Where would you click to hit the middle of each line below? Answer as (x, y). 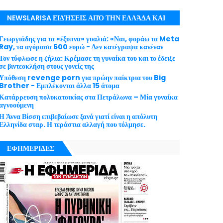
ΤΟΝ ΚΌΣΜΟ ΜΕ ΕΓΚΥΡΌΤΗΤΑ (60, 33)
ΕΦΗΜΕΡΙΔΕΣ (31, 148)
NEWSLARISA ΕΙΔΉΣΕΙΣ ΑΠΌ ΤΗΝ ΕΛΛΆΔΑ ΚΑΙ (86, 18)
